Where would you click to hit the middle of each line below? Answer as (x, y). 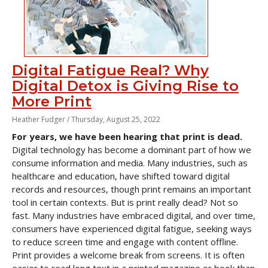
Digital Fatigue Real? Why (110, 70)
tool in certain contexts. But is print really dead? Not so (125, 202)
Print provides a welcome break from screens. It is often (128, 255)
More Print (52, 101)
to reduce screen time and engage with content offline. (125, 242)
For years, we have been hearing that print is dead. (127, 136)
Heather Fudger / (42, 119)
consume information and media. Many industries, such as (130, 163)
